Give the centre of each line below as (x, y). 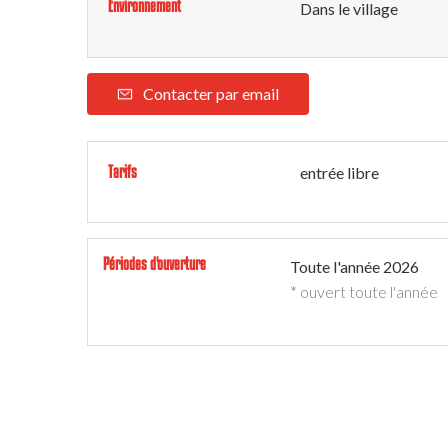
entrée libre (339, 172)
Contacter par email (211, 93)
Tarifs (122, 171)
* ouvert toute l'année (364, 291)
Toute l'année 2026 (354, 266)
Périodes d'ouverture (154, 263)
